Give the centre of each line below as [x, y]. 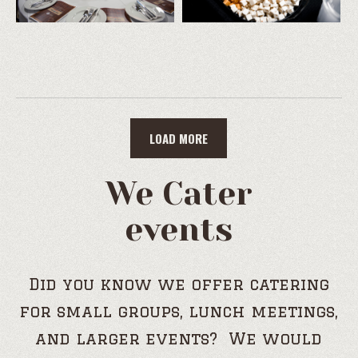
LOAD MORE [179, 139]
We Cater [179, 194]
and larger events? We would [179, 339]
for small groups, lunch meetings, [179, 312]
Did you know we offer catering [179, 284]
